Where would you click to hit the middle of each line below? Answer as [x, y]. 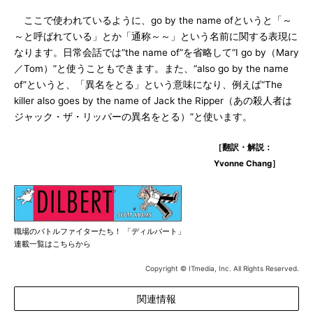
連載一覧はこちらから [52, 244]
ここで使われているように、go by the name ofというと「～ [153, 20]
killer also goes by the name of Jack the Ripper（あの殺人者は [153, 101]
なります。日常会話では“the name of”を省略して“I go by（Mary [156, 52]
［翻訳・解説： [243, 147]
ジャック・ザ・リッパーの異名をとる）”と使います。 [133, 117]
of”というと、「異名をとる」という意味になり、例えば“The [148, 85]
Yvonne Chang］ [247, 163]
